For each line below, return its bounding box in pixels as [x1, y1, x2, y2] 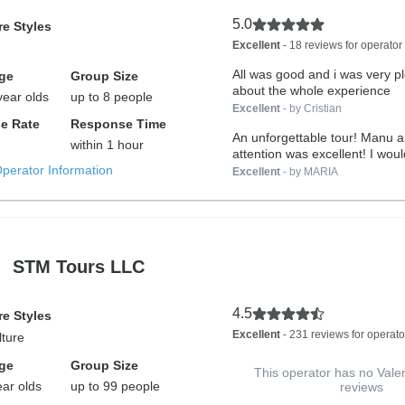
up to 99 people [71, 379, 161, 393]
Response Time [71, 117, 167, 131]
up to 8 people [71, 89, 154, 104]
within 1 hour [71, 137, 145, 152]
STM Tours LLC [12, 256, 145, 277]
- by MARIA [279, 165, 338, 178]
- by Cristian [279, 102, 342, 115]
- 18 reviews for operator [279, 39, 402, 52]
